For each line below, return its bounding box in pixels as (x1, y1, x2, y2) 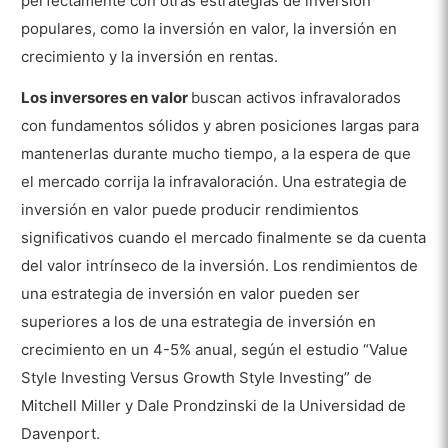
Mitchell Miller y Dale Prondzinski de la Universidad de (21, 395, 407, 415)
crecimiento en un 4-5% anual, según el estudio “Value (21, 339, 409, 359)
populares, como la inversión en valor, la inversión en (21, 18, 398, 38)
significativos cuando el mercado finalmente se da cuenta (21, 227, 427, 247)
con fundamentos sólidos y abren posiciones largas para (21, 115, 420, 135)
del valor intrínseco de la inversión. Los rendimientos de (21, 255, 419, 275)
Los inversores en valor (21, 87, 192, 107)
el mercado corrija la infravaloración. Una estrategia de (21, 171, 408, 191)
